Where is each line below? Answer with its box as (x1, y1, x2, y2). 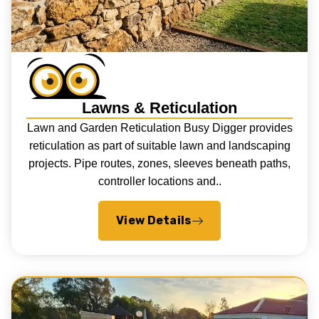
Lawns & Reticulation (81, 99, 237, 117)
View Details (115, 213, 192, 227)
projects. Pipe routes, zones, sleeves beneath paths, (28, 157, 291, 170)
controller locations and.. (98, 175, 221, 188)
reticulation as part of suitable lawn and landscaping (28, 140, 291, 152)
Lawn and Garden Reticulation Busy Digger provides (26, 122, 293, 135)
